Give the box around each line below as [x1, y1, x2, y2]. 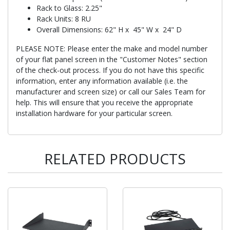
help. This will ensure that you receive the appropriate [16, 97, 193, 107]
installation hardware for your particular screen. [16, 108, 172, 118]
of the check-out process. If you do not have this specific [16, 65, 204, 75]
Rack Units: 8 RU [36, 13, 91, 24]
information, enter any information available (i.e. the [16, 75, 188, 86]
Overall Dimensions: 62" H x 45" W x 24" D [36, 24, 182, 34]
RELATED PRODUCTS [44, 148, 186, 168]
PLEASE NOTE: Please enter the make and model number [16, 43, 207, 53]
